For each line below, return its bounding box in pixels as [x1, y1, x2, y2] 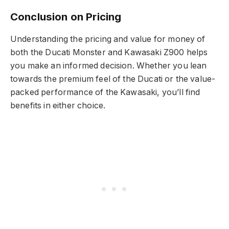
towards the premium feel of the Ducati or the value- [10, 74, 216, 84]
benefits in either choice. [10, 100, 106, 110]
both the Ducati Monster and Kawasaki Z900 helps [10, 47, 208, 57]
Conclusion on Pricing [10, 10, 122, 24]
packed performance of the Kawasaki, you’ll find [10, 87, 200, 97]
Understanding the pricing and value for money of [10, 34, 205, 44]
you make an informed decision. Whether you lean [10, 60, 207, 71]
